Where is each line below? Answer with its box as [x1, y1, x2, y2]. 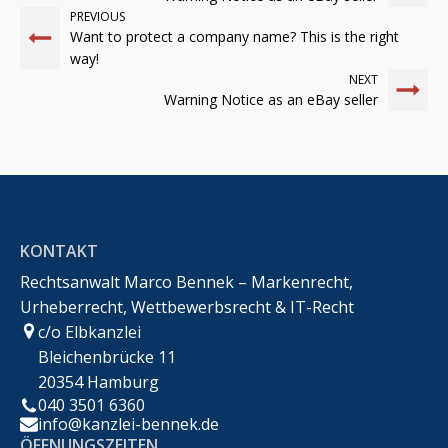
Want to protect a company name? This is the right [70, 26, 399, 46]
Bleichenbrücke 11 [38, 345, 176, 368]
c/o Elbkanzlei [38, 320, 141, 343]
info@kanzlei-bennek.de [38, 412, 219, 435]
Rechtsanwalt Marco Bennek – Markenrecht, [20, 270, 353, 293]
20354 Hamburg [38, 370, 159, 393]
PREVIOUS [70, 7, 125, 25]
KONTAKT [20, 239, 98, 262]
